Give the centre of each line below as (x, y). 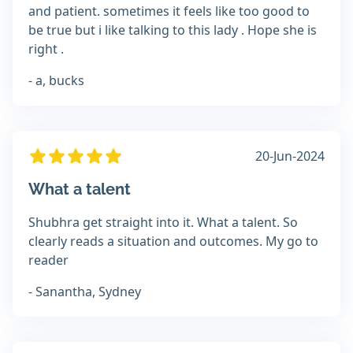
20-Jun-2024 (290, 156)
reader (48, 260)
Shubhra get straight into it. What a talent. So (163, 223)
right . (46, 49)
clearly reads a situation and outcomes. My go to (173, 242)
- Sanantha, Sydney (85, 292)
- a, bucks (56, 81)
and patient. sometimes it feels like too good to (169, 11)
